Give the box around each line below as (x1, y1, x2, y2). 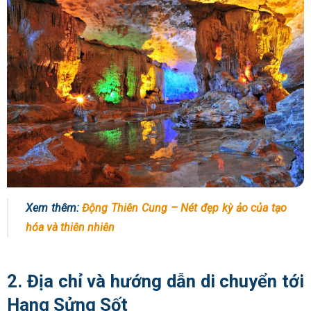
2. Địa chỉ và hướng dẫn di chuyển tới (7, 270, 304, 292)
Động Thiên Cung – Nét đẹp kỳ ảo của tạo (82, 201, 287, 215)
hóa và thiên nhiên (26, 221, 115, 235)
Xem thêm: (26, 201, 83, 215)
